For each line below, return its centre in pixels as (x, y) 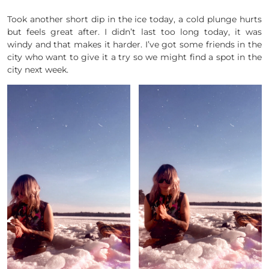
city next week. (38, 69)
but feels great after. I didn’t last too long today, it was (134, 32)
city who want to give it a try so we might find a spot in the (134, 57)
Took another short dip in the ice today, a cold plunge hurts (134, 19)
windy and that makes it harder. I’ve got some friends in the (134, 44)
